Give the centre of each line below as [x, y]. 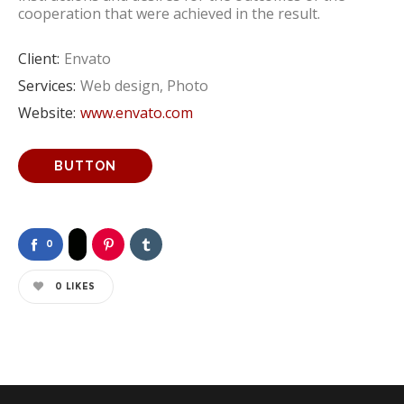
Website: [47, 113]
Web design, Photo [144, 86]
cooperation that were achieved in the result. [169, 14]
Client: [39, 59]
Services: [47, 86]
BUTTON [85, 166]
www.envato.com [137, 113]
